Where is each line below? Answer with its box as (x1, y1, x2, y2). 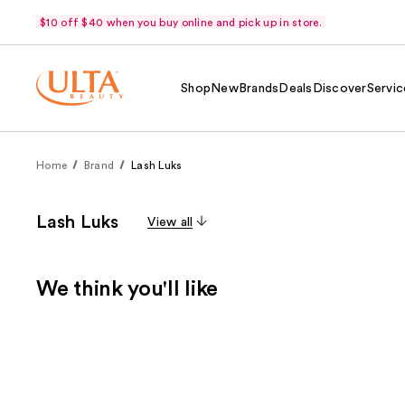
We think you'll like (36, 278, 218, 300)
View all (147, 216, 193, 229)
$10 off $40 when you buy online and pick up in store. (40, 16, 322, 28)
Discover (312, 81, 367, 95)
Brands (238, 81, 279, 95)
